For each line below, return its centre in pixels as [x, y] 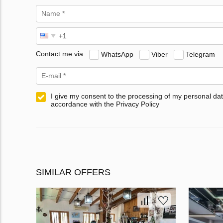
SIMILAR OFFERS [73, 172]
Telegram [200, 54]
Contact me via [59, 54]
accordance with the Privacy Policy [105, 104]
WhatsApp [117, 54]
